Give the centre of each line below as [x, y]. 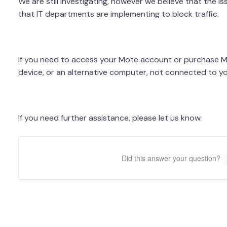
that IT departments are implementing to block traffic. [118, 14]
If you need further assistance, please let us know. [110, 118]
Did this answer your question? [171, 158]
